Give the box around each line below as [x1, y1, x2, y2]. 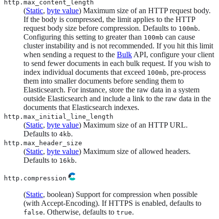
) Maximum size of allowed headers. [79, 147, 191, 155]
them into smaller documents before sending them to [23, 76, 184, 85]
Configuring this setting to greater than [23, 32, 144, 41]
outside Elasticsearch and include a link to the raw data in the [23, 94, 211, 103]
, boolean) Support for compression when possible [43, 190, 197, 198]
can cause [163, 32, 195, 41]
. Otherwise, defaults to [43, 207, 116, 216]
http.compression [4, 174, 66, 182]
